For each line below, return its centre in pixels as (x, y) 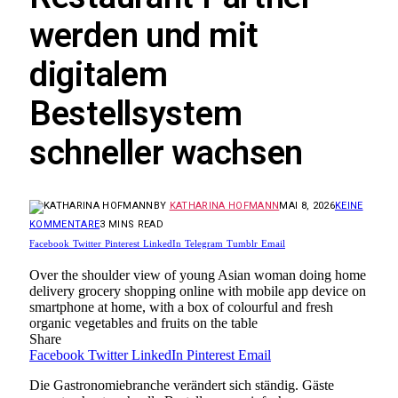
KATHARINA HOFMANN (224, 205)
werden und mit (144, 36)
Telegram (204, 243)
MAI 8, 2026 (307, 205)
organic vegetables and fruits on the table (143, 322)
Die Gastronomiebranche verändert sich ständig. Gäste (182, 385)
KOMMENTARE (65, 224)
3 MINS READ (131, 224)
